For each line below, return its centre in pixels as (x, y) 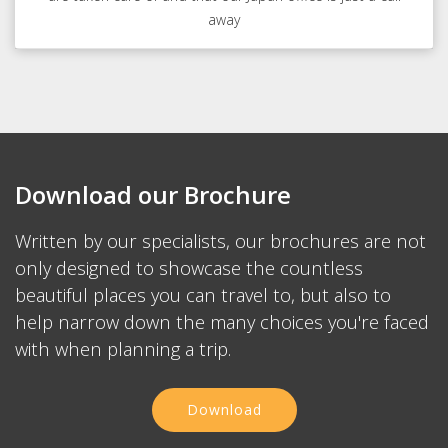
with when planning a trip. (123, 349)
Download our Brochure (153, 195)
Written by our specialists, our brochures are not (220, 241)
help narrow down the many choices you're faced (222, 322)
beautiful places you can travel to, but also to (203, 295)
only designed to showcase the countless (189, 268)
